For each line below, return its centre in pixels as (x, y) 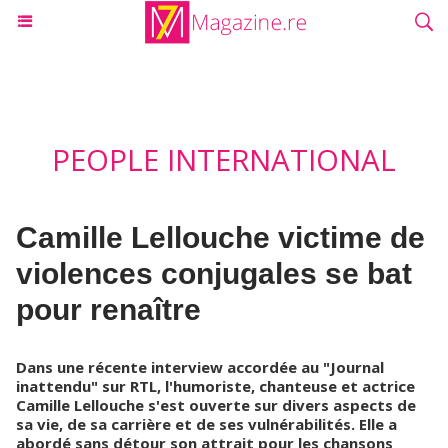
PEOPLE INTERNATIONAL (224, 160)
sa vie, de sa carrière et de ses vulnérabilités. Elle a (206, 424)
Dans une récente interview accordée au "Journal (200, 367)
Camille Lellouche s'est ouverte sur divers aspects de (216, 405)
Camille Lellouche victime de (220, 237)
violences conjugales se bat (214, 273)
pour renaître (108, 309)
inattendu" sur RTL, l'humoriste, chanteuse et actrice (215, 386)
